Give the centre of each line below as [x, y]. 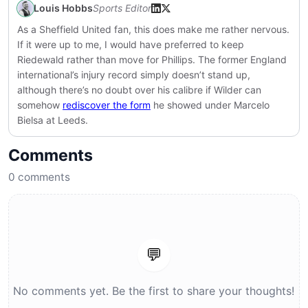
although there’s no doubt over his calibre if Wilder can [139, 90]
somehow [40, 105]
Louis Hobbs [63, 8]
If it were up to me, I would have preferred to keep [131, 44]
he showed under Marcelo [210, 105]
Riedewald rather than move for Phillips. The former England [152, 59]
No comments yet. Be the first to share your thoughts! [154, 291]
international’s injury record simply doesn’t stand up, [134, 75]
